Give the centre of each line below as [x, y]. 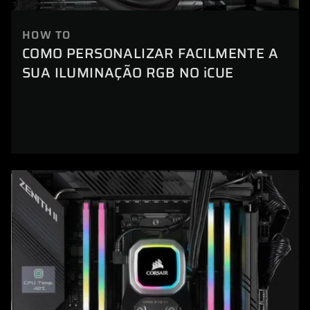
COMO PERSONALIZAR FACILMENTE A [150, 54]
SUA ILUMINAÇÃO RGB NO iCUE [128, 73]
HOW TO [47, 35]
